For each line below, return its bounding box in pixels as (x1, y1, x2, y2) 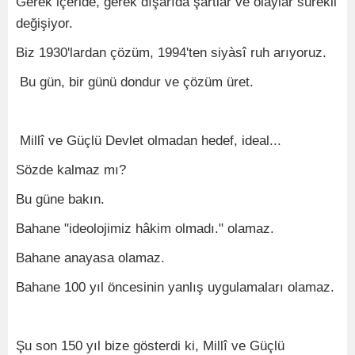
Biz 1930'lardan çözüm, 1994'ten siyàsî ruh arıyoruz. (16, 45, 326, 60)
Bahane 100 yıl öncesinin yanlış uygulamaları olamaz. (16, 280, 334, 295)
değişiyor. (16, 16, 73, 31)
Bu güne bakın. (16, 192, 105, 207)
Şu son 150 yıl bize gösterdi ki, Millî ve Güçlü (16, 338, 284, 353)
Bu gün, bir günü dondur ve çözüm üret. (16, 74, 254, 90)
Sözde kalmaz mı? (16, 162, 126, 177)
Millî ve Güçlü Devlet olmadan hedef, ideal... (16, 133, 281, 148)
